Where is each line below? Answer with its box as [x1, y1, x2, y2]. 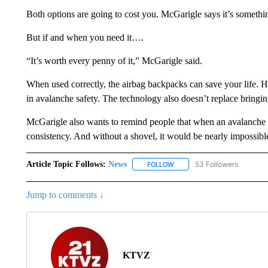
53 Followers [194, 159, 238, 169]
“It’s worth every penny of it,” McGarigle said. [26, 55, 202, 66]
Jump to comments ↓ [26, 189, 104, 200]
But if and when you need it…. [26, 32, 144, 42]
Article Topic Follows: [26, 159, 106, 169]
